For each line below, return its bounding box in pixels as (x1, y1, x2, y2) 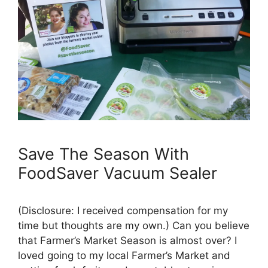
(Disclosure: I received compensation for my (18, 204, 228, 217)
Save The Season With (18, 144, 189, 164)
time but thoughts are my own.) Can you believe (18, 219, 249, 232)
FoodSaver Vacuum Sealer (18, 163, 217, 183)
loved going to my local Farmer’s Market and (18, 249, 230, 261)
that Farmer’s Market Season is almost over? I (18, 234, 237, 246)
